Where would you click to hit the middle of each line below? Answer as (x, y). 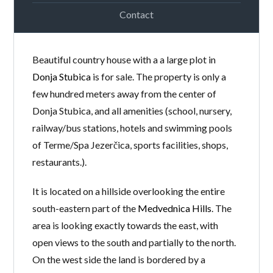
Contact (136, 14)
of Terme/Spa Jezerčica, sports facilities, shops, (130, 144)
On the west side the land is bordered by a (119, 259)
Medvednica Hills (175, 208)
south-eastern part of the (85, 208)
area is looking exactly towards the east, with (126, 225)
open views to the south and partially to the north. (134, 242)
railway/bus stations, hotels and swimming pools (133, 127)
